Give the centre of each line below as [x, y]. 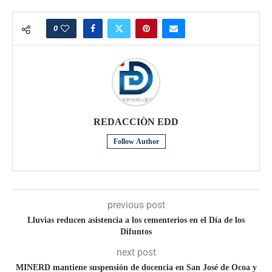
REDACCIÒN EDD [136, 122]
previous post [136, 205]
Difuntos [136, 232]
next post [136, 253]
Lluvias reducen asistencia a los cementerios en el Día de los [136, 220]
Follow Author [136, 142]
